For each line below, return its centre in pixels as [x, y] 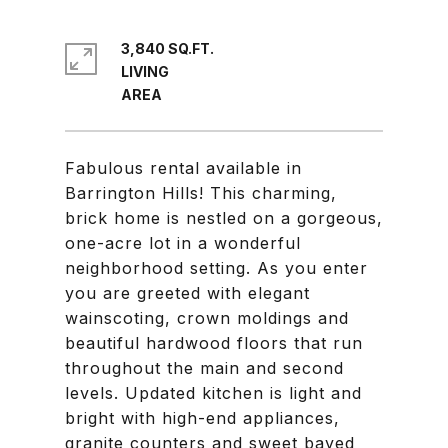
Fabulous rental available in [183, 168]
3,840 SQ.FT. [167, 48]
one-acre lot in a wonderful [183, 243]
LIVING [145, 71]
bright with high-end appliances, [202, 418]
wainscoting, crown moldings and [207, 318]
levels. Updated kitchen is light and [213, 393]
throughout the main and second [204, 368]
